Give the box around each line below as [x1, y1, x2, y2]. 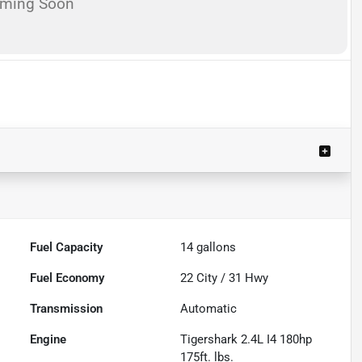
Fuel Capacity [30, 239, 103, 255]
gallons [193, 239, 237, 255]
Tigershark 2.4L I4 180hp [180, 331, 313, 347]
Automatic [180, 301, 238, 316]
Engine [30, 331, 67, 347]
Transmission [30, 301, 103, 316]
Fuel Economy [30, 270, 105, 285]
